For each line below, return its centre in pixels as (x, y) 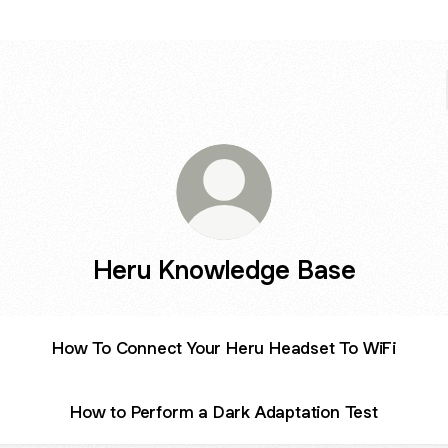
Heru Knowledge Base (224, 269)
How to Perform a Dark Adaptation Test (224, 411)
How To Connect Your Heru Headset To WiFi (224, 347)
